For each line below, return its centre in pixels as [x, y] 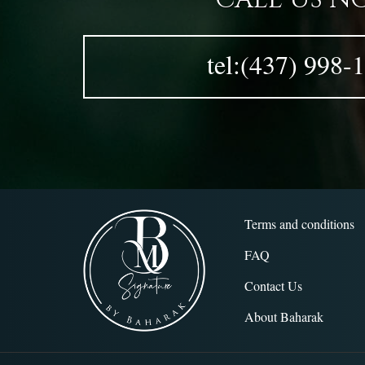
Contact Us [273, 286]
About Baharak [284, 317]
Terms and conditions [299, 224]
